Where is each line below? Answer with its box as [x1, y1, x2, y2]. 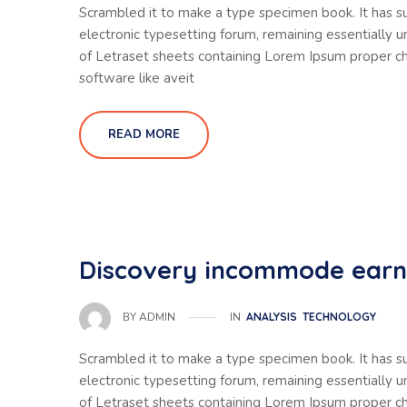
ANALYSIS [246, 310, 297, 324]
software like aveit [79, 69, 194, 88]
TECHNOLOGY [303, 310, 376, 324]
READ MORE [108, 126, 180, 144]
